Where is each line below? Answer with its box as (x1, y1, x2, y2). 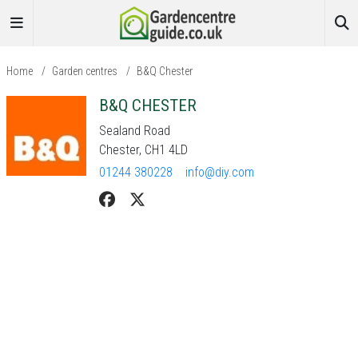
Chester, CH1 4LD (99, 142, 188, 157)
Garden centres (52, 65, 117, 78)
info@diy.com (185, 165, 254, 180)
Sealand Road (99, 123, 170, 138)
